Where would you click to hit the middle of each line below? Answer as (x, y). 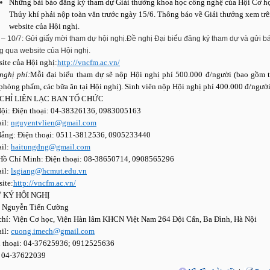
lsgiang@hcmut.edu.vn (49, 171)
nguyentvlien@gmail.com (54, 123)
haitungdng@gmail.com (51, 147)
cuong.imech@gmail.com (53, 231)
